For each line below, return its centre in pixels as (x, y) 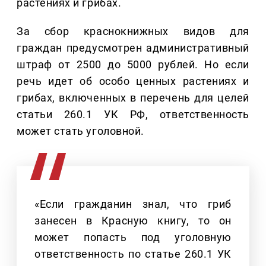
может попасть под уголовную (133, 237)
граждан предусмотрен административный (133, 48)
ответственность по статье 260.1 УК (133, 254)
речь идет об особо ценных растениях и (133, 81)
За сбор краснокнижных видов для (133, 31)
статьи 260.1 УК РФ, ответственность (133, 115)
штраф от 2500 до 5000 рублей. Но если (133, 65)
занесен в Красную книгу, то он (133, 221)
